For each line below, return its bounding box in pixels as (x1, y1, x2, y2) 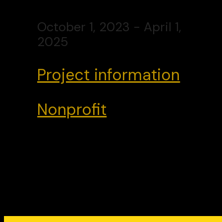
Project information (37, 64, 180, 85)
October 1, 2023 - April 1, (37, 18, 182, 35)
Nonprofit (37, 99, 107, 120)
